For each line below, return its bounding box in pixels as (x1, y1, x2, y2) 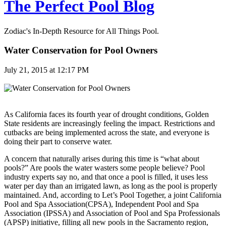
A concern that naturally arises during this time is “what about (4, 154, 199, 163)
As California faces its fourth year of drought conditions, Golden (4, 109, 209, 119)
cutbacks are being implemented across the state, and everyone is (4, 128, 209, 137)
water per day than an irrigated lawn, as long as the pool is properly (4, 181, 217, 190)
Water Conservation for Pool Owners (4, 45, 157, 56)
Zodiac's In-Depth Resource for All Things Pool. (4, 26, 159, 35)
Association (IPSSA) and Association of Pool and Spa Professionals (4, 208, 220, 217)
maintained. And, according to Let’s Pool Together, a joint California (4, 190, 221, 199)
